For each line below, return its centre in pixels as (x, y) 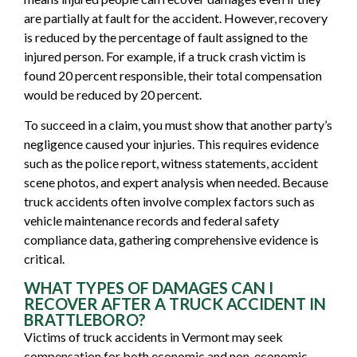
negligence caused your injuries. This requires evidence (171, 143)
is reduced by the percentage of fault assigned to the (166, 37)
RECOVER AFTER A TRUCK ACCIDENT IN (175, 304)
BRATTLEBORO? (85, 320)
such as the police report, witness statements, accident (171, 163)
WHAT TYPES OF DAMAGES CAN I (149, 288)
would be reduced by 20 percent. (113, 94)
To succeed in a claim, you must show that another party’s (178, 124)
